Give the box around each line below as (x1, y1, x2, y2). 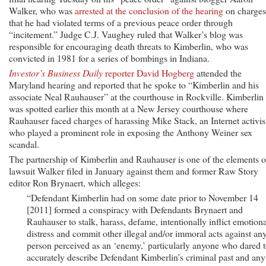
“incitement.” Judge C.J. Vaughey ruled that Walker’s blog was (9, 27, 243, 40)
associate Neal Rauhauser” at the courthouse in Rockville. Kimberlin (9, 90, 264, 103)
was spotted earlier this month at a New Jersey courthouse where (9, 102, 248, 115)
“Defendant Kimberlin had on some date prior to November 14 (27, 191, 258, 204)
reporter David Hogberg (103, 66, 194, 79)
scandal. (9, 137, 39, 150)
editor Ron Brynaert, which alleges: (9, 176, 141, 189)
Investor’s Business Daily (9, 66, 103, 79)
